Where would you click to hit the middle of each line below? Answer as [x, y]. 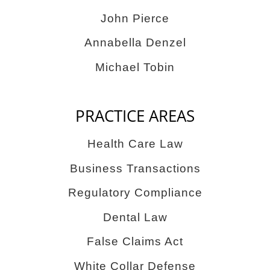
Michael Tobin [135, 67]
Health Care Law [135, 144]
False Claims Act [135, 242]
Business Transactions [135, 168]
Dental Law [135, 217]
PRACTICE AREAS [135, 116]
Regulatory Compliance [135, 193]
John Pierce [135, 18]
